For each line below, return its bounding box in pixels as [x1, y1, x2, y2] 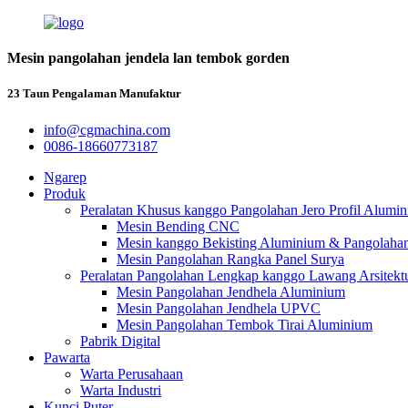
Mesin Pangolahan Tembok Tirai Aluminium [117, 316, 372, 332]
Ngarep [44, 168, 87, 185]
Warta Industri [80, 382, 161, 398]
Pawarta [44, 349, 90, 365]
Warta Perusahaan [80, 365, 183, 382]
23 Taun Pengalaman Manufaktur [7, 87, 181, 101]
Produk [44, 185, 86, 201]
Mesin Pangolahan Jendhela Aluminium [117, 283, 345, 300]
